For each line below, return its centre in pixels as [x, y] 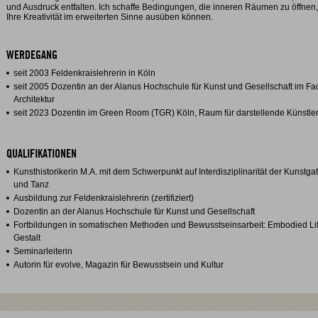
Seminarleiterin [43, 251]
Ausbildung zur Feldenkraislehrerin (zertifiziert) [104, 198]
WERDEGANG [32, 55]
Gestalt [27, 238]
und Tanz [31, 185]
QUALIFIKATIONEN [42, 154]
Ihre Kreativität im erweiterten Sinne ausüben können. [110, 17]
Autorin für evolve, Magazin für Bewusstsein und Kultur [119, 265]
